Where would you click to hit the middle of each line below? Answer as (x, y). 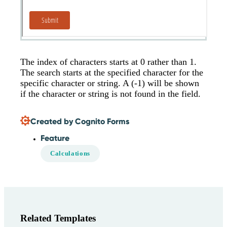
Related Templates (58, 218)
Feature (55, 138)
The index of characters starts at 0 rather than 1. (108, 62)
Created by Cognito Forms (80, 121)
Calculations (70, 153)
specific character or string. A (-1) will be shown (110, 83)
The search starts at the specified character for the (112, 73)
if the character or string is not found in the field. (110, 94)
